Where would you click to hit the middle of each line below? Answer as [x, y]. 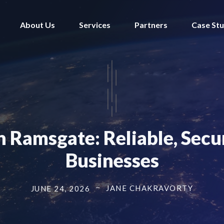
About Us [37, 25]
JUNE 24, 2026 [60, 188]
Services [95, 25]
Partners [151, 25]
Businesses [112, 160]
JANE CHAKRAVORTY [150, 188]
